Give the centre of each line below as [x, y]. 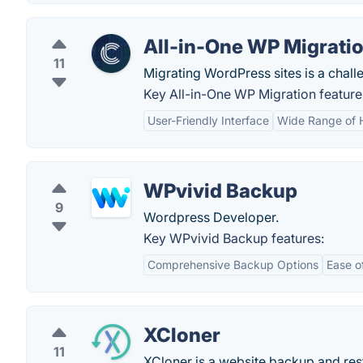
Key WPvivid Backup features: [234, 238]
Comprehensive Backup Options [233, 265]
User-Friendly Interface [208, 120]
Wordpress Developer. [211, 217]
